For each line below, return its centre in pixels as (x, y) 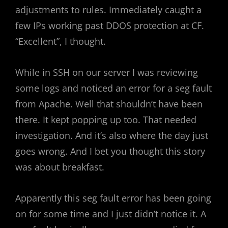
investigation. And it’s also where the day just (112, 135)
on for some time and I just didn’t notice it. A (111, 214)
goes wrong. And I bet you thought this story (110, 151)
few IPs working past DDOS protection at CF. (110, 25)
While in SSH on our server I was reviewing (107, 72)
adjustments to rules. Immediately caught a (108, 10)
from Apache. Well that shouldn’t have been (109, 104)
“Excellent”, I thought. (61, 41)
